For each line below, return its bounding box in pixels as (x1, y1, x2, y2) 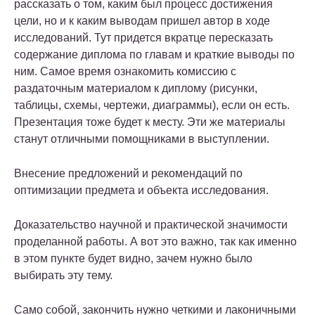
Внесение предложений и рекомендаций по (14, 167, 243, 180)
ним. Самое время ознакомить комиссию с (14, 65, 236, 78)
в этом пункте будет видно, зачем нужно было (14, 252, 252, 265)
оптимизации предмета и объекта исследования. (14, 184, 269, 197)
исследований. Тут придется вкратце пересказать (14, 32, 273, 44)
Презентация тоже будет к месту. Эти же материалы (14, 116, 285, 129)
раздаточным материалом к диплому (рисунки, (14, 82, 257, 95)
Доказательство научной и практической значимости (14, 219, 288, 231)
